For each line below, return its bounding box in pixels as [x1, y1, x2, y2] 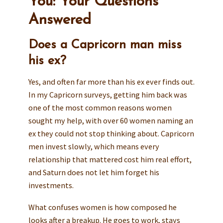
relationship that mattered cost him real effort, [28, 154, 192, 165]
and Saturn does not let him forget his [28, 167, 159, 178]
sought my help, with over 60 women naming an [28, 115, 193, 126]
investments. [28, 180, 74, 191]
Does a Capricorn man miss [28, 38, 182, 51]
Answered [28, 12, 91, 27]
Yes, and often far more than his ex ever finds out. [28, 77, 195, 87]
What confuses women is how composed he [28, 202, 177, 213]
